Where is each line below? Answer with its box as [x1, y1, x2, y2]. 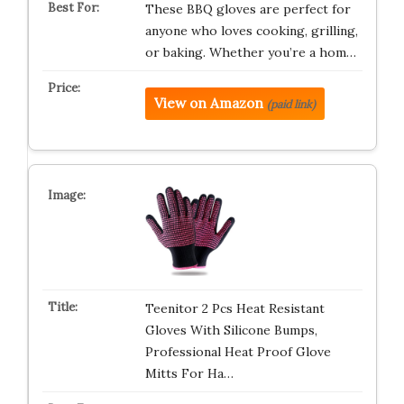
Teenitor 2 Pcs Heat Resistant [144, 300, 325, 317]
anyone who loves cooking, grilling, [144, 23, 358, 39]
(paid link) [266, 97, 316, 111]
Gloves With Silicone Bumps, [144, 322, 317, 338]
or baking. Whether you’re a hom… [144, 44, 356, 60]
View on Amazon [153, 95, 263, 112]
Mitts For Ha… [144, 365, 234, 381]
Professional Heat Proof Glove [144, 344, 331, 360]
